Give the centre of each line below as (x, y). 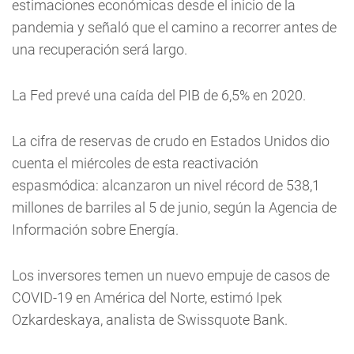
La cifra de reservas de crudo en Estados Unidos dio (171, 141)
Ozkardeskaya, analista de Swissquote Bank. (150, 319)
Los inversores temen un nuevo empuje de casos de (171, 275)
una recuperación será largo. (100, 49)
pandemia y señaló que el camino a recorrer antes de (174, 27)
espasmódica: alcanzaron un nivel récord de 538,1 (166, 185)
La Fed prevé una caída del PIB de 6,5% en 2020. (159, 95)
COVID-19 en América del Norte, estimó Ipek (147, 297)
